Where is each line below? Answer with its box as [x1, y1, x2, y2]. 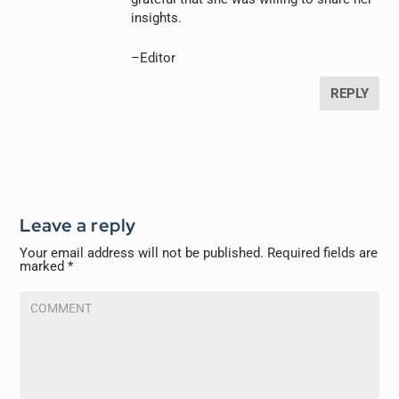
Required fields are [267, 245, 379, 262]
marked [20, 258, 69, 275]
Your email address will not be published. [20, 245, 265, 262]
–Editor [131, 50, 176, 67]
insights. [131, 10, 183, 27]
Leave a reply [20, 214, 136, 238]
